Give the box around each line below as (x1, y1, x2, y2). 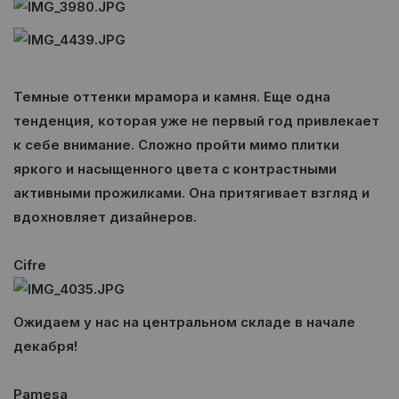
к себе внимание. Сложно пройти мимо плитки (13, 136, 339, 153)
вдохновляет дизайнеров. (13, 208, 197, 225)
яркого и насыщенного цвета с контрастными (13, 160, 337, 177)
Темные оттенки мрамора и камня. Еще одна (13, 88, 330, 105)
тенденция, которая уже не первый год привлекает (13, 112, 379, 129)
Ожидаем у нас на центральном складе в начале (13, 313, 355, 330)
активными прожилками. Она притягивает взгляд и (13, 184, 370, 201)
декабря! (13, 338, 77, 354)
